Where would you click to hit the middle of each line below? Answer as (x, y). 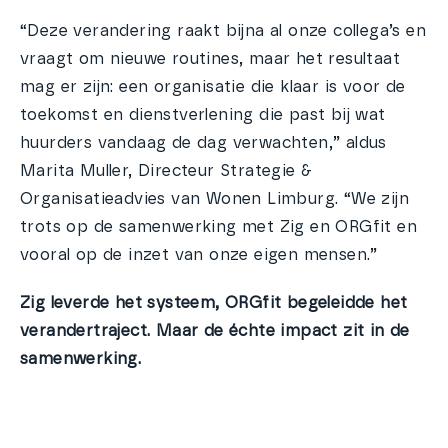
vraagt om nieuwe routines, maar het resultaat (210, 59)
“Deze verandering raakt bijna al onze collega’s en (223, 31)
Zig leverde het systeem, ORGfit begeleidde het (214, 303)
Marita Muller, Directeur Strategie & (166, 171)
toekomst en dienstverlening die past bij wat (203, 115)
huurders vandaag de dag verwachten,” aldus (203, 143)
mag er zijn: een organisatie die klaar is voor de (213, 87)
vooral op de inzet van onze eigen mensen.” (199, 255)
